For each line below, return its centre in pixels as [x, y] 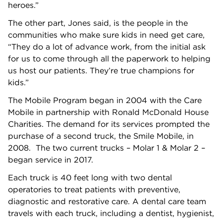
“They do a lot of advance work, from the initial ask [107, 46]
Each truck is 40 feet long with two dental [90, 177]
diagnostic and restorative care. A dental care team [107, 201]
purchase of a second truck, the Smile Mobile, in [101, 136]
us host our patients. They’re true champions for [101, 70]
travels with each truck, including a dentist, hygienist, [111, 213]
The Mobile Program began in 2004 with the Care [105, 100]
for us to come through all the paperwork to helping [109, 58]
